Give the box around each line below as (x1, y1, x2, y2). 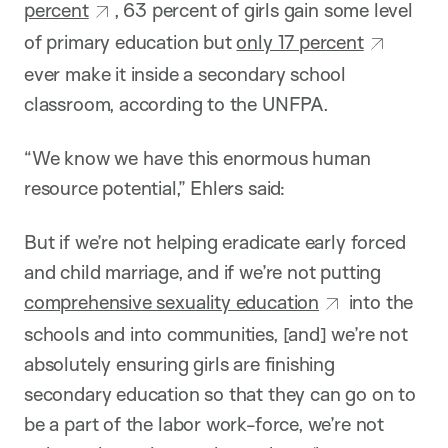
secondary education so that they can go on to (24, 382, 416, 407)
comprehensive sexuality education (24, 290, 319, 315)
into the (343, 290, 414, 315)
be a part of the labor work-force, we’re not (24, 412, 384, 437)
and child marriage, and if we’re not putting (24, 260, 381, 285)
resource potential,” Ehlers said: (24, 176, 285, 201)
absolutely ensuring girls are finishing (24, 352, 335, 377)
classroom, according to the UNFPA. (24, 92, 329, 117)
